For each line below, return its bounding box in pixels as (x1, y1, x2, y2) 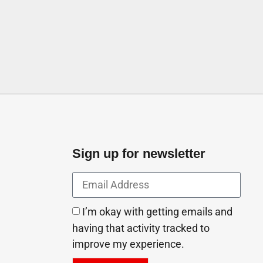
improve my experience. (72, 238, 185, 251)
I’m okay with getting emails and (82, 206, 233, 218)
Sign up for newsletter (72, 146, 206, 161)
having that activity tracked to (72, 222, 210, 235)
